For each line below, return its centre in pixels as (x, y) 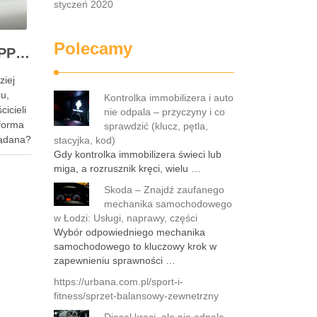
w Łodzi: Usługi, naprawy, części (126, 218)
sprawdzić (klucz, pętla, (156, 126)
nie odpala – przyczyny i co (165, 112)
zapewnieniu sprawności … (115, 260)
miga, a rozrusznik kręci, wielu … (127, 168)
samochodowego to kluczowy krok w (135, 246)
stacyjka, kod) (85, 140)
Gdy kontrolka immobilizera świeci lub (138, 154)
